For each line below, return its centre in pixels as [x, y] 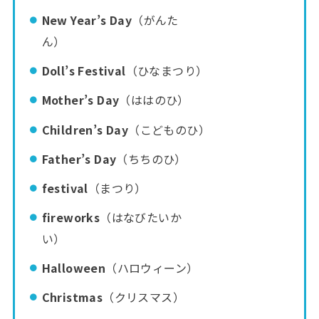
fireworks [71, 218]
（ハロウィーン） [159, 268]
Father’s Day [79, 158]
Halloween [74, 268]
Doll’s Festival [84, 71]
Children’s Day [85, 129]
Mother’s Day [80, 100]
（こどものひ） [169, 129]
